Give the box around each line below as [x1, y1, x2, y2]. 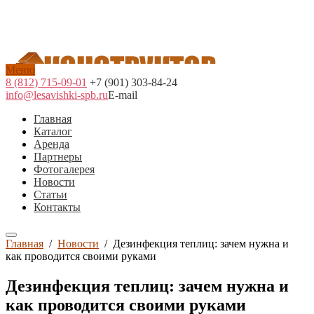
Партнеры [34, 151, 82, 163]
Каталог [34, 125, 72, 137]
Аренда [34, 138, 69, 150]
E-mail [108, 89, 137, 101]
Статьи [34, 189, 67, 200]
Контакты [34, 201, 81, 213]
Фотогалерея [34, 163, 95, 175]
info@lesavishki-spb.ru [6, 89, 108, 101]
